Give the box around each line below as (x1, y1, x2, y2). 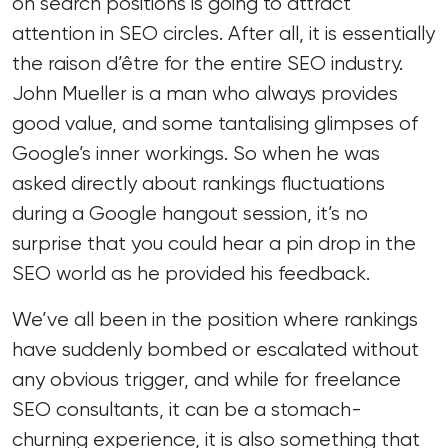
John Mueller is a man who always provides (12, 82, 398, 105)
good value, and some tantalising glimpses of (12, 112, 418, 135)
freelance (314, 368, 401, 391)
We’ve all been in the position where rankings (12, 308, 418, 331)
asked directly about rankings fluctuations (12, 172, 385, 195)
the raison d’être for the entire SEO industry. (12, 52, 403, 75)
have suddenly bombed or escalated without (12, 338, 419, 361)
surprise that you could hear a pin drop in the (12, 232, 416, 255)
